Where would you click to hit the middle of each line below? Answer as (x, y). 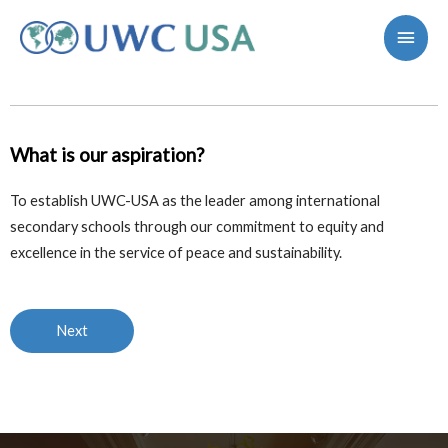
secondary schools (72, 226)
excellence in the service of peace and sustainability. (176, 252)
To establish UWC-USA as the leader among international (195, 200)
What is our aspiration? (107, 154)
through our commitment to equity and (259, 226)
